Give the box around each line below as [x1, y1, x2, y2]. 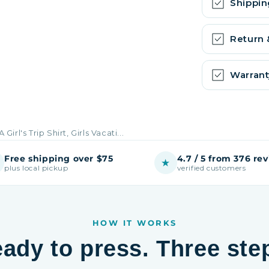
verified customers [177, 163, 246, 172]
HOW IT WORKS [92, 219, 177, 228]
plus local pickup [4, 163, 68, 172]
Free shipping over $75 [4, 153, 113, 163]
